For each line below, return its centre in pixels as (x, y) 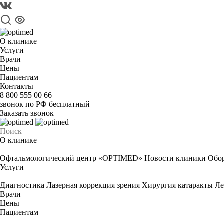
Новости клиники (175, 158)
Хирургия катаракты (177, 185)
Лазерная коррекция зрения (93, 185)
